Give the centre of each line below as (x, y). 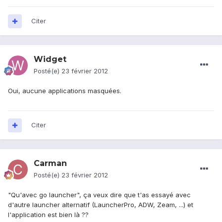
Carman (50, 164)
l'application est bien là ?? (48, 215)
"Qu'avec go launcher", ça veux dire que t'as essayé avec (99, 195)
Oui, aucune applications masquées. (65, 91)
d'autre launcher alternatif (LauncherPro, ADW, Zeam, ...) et (101, 205)
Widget (50, 59)
